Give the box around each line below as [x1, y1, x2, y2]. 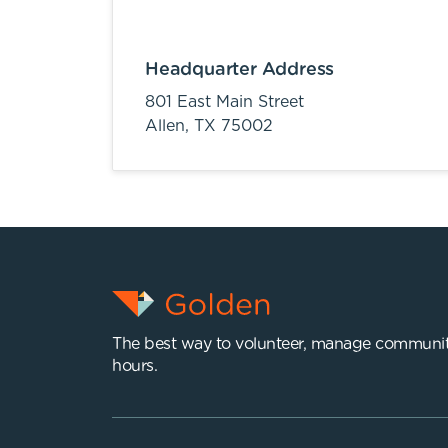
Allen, [145, 118, 194, 134]
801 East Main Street [145, 94, 304, 110]
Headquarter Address [145, 61, 335, 79]
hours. [112, 358, 157, 374]
